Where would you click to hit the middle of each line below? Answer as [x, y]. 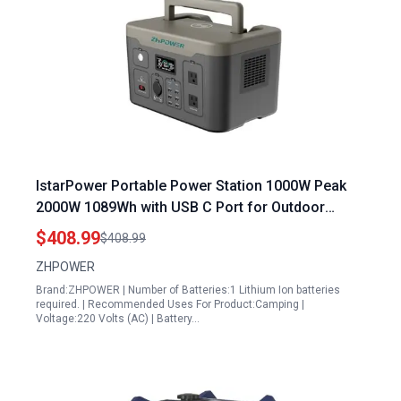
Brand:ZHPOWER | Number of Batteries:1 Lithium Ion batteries [188, 290]
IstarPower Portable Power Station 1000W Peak [191, 186]
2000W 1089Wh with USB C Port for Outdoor [180, 207]
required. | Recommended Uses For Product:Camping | [170, 304]
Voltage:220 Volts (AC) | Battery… [118, 319]
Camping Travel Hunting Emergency [154, 229]
